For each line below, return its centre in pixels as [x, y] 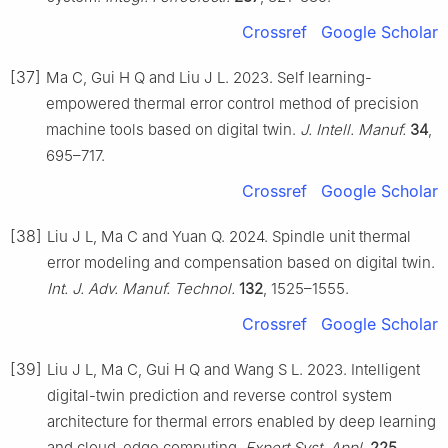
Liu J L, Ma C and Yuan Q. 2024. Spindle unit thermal [229, 236]
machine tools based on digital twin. [173, 129]
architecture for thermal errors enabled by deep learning [241, 421]
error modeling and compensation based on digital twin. [241, 262]
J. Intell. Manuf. [353, 129]
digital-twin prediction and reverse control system [219, 395]
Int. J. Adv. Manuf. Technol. [141, 288]
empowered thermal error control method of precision [232, 103]
